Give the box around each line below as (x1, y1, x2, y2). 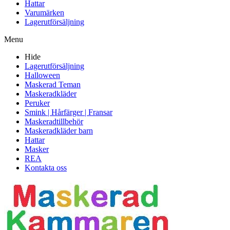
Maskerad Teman (25, 80, 81, 89)
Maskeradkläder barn (25, 126, 93, 136)
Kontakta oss (25, 163, 67, 172)
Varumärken (25, 8, 64, 17)
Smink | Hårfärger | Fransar (25, 108, 112, 117)
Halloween (25, 71, 60, 80)
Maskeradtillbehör (25, 117, 83, 126)
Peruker (25, 99, 50, 108)
